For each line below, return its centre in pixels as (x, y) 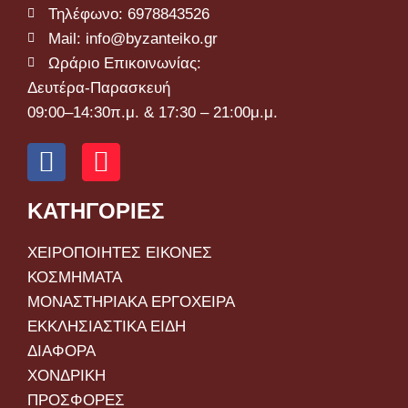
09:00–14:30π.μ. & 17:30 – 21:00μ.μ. (153, 112)
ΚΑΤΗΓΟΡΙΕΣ (96, 210)
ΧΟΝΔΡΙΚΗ (66, 375)
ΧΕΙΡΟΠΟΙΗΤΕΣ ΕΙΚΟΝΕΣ (120, 252)
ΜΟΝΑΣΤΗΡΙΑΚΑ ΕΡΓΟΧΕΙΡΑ (131, 301)
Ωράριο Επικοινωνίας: (124, 63)
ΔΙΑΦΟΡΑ (61, 351)
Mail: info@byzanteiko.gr (133, 38)
